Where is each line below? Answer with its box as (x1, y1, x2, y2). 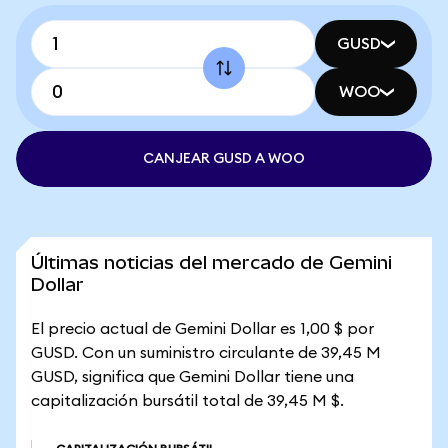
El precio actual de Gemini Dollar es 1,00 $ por (31, 321, 374, 337)
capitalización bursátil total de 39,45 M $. (31, 393, 344, 409)
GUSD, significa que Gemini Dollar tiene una (31, 369, 354, 385)
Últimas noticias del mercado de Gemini (31, 252, 392, 273)
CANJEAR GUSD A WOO (143, 152, 305, 166)
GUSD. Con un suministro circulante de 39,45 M (31, 345, 381, 361)
